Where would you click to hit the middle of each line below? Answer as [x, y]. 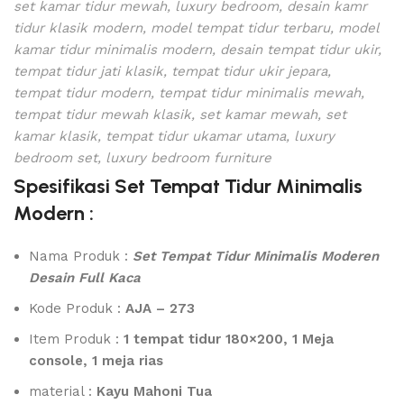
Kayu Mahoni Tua [154, 391]
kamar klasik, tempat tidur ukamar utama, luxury [174, 136]
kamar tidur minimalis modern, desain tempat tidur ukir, [197, 50]
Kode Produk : [77, 308]
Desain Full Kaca [85, 278]
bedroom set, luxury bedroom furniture [142, 158]
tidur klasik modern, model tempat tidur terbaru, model [196, 28]
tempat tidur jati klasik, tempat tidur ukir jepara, [172, 71]
